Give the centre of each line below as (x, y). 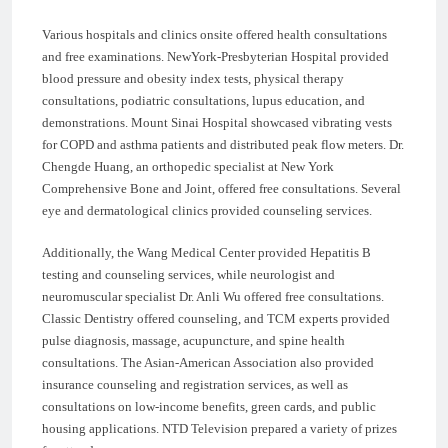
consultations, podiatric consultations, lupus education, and (203, 100)
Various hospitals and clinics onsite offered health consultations (214, 34)
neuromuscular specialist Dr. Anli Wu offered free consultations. (213, 296)
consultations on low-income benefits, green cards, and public (209, 406)
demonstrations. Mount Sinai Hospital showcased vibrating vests (217, 122)
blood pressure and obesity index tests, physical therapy (193, 78)
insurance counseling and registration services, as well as (195, 384)
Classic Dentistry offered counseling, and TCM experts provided (216, 318)
